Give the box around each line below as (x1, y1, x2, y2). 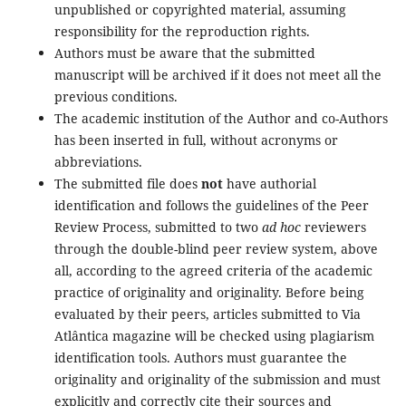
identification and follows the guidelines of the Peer (53, 197, 369, 215)
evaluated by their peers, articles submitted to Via (53, 305, 361, 324)
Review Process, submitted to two (53, 218, 262, 237)
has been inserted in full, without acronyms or (53, 131, 338, 150)
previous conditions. (53, 88, 178, 106)
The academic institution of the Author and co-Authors (53, 110, 388, 128)
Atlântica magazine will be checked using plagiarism (53, 327, 374, 345)
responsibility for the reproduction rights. (53, 23, 310, 41)
